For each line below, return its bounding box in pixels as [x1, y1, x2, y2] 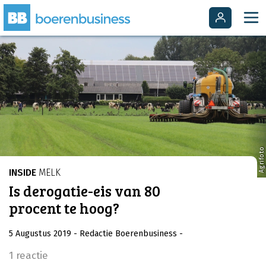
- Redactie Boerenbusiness [74, 228, 177, 239]
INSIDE [9, 167, 36, 179]
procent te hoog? [9, 198, 119, 218]
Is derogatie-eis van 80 [9, 180, 160, 201]
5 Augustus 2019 [9, 228, 74, 239]
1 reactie [9, 249, 48, 261]
